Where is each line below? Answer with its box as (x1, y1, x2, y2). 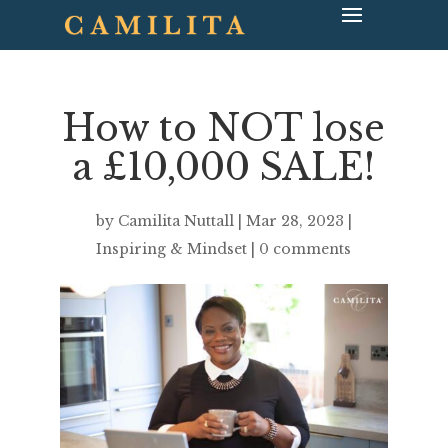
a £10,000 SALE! (72, 145, 376, 190)
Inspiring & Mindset (96, 240, 248, 258)
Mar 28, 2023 (245, 212, 344, 230)
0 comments (259, 240, 352, 258)
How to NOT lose (62, 106, 386, 151)
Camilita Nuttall (117, 212, 234, 230)
